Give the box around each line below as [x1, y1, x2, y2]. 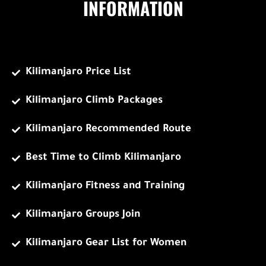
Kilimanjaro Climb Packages [25, 96, 163, 107]
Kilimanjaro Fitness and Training [25, 181, 185, 193]
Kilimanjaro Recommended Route [25, 124, 191, 136]
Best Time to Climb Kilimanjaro [25, 153, 181, 164]
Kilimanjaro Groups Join [25, 210, 140, 221]
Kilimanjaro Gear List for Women [25, 238, 186, 250]
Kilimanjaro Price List [25, 67, 131, 79]
